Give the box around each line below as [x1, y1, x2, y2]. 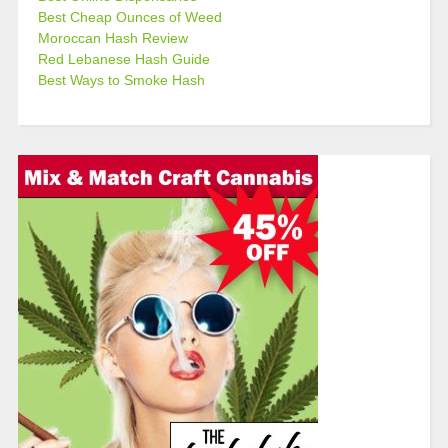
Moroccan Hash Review [37, 30, 188, 46]
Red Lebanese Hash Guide [37, 51, 210, 67]
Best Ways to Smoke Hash [37, 72, 205, 88]
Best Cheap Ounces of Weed [37, 9, 222, 25]
